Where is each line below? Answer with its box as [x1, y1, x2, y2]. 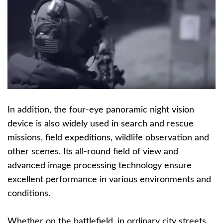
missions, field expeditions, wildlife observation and [7, 133, 209, 143]
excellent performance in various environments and [7, 175, 211, 185]
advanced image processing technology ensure [7, 161, 192, 171]
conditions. [7, 189, 50, 199]
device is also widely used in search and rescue [7, 119, 194, 129]
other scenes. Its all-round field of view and [7, 147, 178, 157]
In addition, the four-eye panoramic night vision [7, 106, 194, 115]
